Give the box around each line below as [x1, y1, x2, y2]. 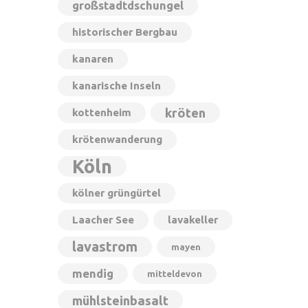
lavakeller [167, 214, 218, 225]
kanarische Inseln [71, 80, 161, 91]
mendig [71, 267, 113, 280]
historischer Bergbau [71, 26, 177, 38]
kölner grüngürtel [71, 187, 161, 199]
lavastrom [71, 239, 137, 254]
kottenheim [71, 107, 131, 118]
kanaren [71, 53, 113, 65]
